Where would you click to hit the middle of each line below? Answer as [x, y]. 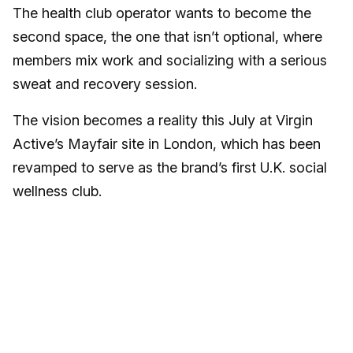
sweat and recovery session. [105, 84]
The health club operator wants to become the [162, 13]
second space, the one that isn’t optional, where [167, 37]
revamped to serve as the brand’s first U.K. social [170, 168]
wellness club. [59, 191]
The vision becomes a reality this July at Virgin [163, 121]
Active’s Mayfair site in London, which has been [167, 144]
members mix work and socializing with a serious [170, 61]
